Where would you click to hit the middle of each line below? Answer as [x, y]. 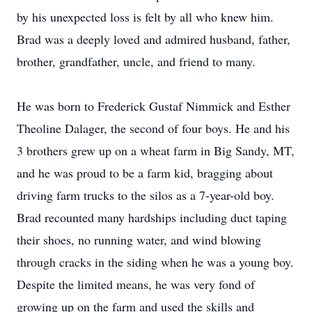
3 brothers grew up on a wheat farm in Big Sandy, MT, [156, 150]
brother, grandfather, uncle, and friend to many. [136, 61]
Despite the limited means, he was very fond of [136, 284]
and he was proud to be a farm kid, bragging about [145, 173]
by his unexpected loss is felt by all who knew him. [145, 17]
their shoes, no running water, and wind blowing [139, 240]
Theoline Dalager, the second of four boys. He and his [153, 128]
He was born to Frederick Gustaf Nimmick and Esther [154, 106]
